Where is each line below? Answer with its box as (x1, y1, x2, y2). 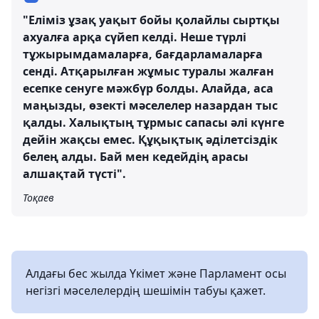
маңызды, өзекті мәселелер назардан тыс (23, 98, 278, 113)
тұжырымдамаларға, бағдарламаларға (23, 46, 263, 62)
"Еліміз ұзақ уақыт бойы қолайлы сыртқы (23, 12, 280, 28)
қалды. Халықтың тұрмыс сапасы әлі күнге (23, 115, 284, 130)
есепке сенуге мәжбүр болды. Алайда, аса (23, 80, 273, 96)
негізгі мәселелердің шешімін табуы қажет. (26, 283, 268, 298)
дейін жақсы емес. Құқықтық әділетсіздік (23, 132, 278, 147)
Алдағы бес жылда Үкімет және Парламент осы (26, 266, 286, 281)
